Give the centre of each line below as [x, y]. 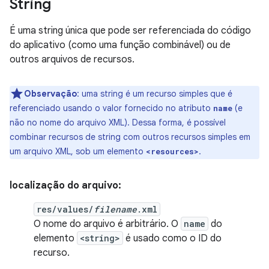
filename [115, 209]
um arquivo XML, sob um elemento [78, 151]
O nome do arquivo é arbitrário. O [107, 224]
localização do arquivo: [65, 186]
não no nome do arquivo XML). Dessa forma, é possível [118, 122]
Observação [50, 94]
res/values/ [65, 209]
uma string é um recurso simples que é [156, 94]
